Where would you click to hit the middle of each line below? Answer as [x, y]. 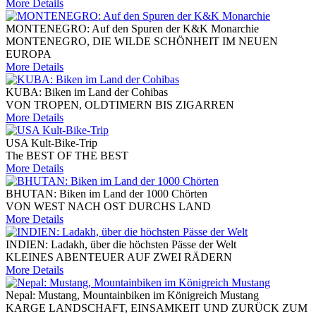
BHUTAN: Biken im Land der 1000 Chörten [107, 194]
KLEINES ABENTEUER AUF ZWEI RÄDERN [119, 257]
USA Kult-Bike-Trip [51, 143]
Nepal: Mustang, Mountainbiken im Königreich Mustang [132, 296]
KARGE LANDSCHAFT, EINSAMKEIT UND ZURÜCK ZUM [157, 308]
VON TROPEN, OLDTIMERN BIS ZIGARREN [120, 105]
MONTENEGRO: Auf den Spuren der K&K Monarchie [132, 29]
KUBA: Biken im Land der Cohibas [87, 92]
